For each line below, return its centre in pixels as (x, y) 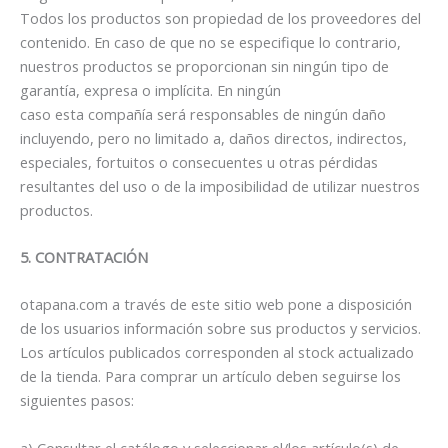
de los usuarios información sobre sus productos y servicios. (220, 328)
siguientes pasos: (77, 400)
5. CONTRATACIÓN (84, 257)
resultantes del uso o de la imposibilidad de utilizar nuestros (220, 185)
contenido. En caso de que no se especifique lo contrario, (210, 41)
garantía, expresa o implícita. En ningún (150, 89)
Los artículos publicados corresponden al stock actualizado (217, 352)
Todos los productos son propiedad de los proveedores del (220, 17)
